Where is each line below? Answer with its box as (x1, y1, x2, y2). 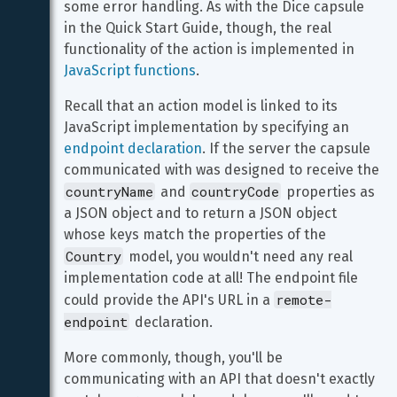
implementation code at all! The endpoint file (64, 269, 362, 286)
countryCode (191, 183, 279, 200)
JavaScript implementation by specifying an (64, 119, 353, 136)
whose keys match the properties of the (64, 226, 330, 243)
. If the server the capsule (202, 140, 374, 157)
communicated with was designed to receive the (64, 161, 383, 178)
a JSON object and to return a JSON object (64, 205, 340, 222)
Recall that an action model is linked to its (64, 97, 341, 114)
